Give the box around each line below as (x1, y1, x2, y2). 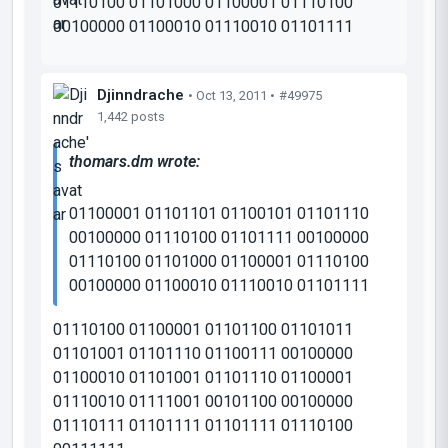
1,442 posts (97, 108, 165, 124)
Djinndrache (97, 85, 184, 104)
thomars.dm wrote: (69, 151, 200, 171)
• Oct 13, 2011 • (188, 87, 275, 103)
